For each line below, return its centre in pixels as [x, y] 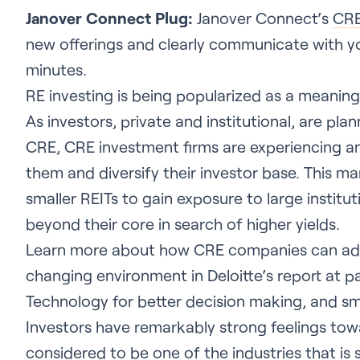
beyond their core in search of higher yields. [183, 223]
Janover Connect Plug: [109, 18]
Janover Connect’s [263, 18]
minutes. [56, 69]
